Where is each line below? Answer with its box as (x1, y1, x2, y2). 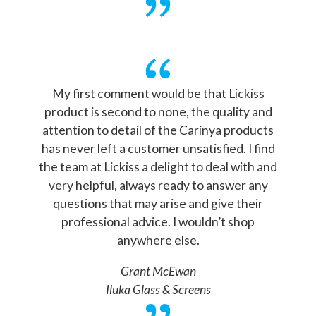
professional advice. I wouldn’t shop (61, 214, 255, 230)
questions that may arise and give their (53, 196, 263, 212)
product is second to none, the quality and (44, 104, 272, 120)
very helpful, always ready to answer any (48, 178, 268, 193)
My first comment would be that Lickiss (51, 86, 265, 102)
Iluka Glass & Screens (105, 281, 211, 297)
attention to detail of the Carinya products (42, 123, 274, 138)
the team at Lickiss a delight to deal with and (39, 159, 277, 175)
